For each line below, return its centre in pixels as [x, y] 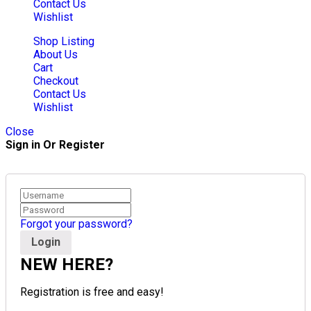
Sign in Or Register [55, 144]
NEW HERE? [67, 265]
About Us [56, 54]
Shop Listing [64, 41]
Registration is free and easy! [92, 292]
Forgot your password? [76, 224]
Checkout [56, 81]
